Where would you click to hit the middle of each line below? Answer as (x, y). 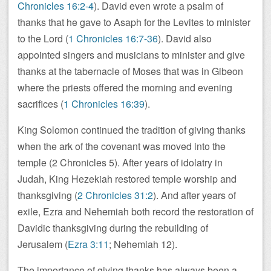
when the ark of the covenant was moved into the (122, 146)
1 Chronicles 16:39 (104, 104)
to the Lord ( (43, 38)
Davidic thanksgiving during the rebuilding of (113, 228)
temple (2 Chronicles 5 (66, 162)
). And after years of (194, 195)
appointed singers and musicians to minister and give (131, 55)
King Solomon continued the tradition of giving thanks (132, 130)
